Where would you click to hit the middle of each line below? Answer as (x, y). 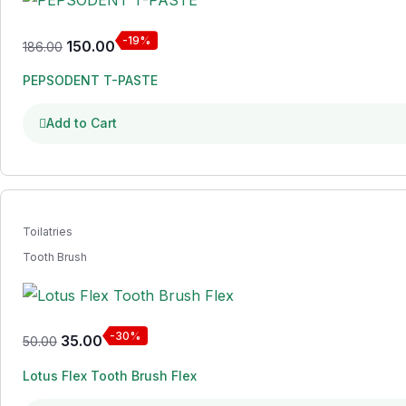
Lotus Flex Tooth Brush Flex (110, 375)
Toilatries (48, 232)
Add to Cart (82, 123)
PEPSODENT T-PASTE (90, 81)
